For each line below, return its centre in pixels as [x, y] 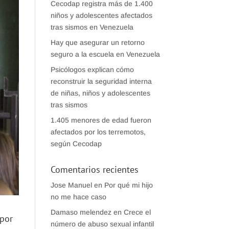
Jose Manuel [71, 185]
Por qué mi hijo [128, 185]
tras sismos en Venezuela [92, 27]
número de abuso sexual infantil [102, 224]
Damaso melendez [81, 212]
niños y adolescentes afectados [101, 15]
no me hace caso [78, 197]
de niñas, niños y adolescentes [100, 93]
